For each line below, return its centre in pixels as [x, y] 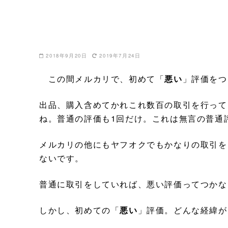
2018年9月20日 [67, 55]
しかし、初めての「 [80, 210]
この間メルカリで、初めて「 [102, 79]
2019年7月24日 [120, 55]
